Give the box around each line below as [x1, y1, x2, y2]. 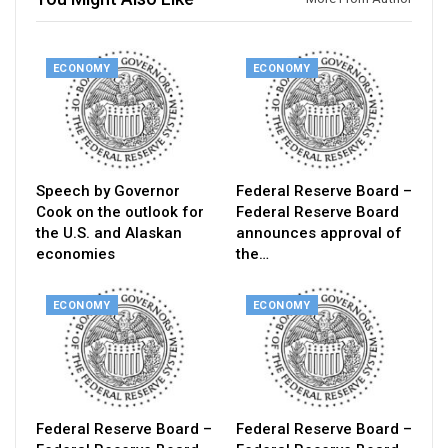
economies [36, 245, 115, 264]
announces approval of [236, 224, 402, 243]
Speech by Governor [36, 182, 180, 201]
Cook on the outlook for [36, 203, 204, 222]
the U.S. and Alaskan [36, 224, 182, 243]
